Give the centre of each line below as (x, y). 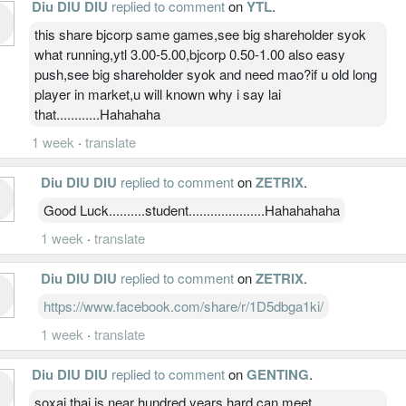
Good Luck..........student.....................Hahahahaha (192, 209)
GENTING (278, 374)
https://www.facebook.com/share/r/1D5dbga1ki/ (184, 305)
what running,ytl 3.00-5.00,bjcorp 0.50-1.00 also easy (190, 53)
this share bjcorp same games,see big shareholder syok (200, 34)
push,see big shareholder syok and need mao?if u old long (206, 73)
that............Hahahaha (97, 113)
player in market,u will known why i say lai (158, 93)
